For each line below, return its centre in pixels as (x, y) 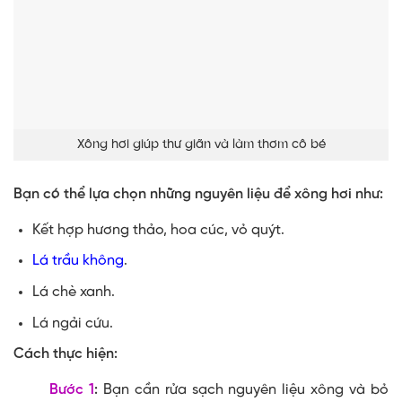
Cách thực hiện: (66, 354)
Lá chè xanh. (73, 292)
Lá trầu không (78, 261)
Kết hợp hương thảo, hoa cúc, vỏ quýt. (158, 230)
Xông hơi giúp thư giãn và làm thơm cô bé (201, 144)
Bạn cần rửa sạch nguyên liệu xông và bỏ (243, 390)
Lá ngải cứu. (72, 323)
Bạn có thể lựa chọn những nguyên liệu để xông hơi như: (198, 194)
